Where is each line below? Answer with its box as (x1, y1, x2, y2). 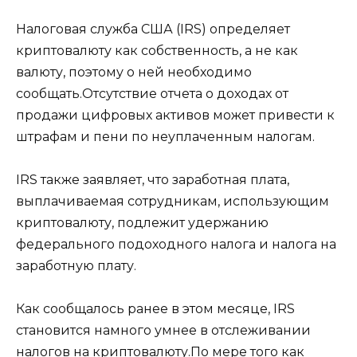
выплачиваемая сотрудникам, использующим (16, 193, 329, 209)
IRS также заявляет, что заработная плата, (16, 171, 289, 187)
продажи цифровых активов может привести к (16, 107, 335, 123)
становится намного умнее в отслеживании (16, 323, 311, 339)
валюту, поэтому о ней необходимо (16, 64, 252, 80)
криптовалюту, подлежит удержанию (16, 214, 269, 230)
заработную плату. (16, 257, 136, 273)
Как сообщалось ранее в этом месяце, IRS (16, 301, 295, 317)
